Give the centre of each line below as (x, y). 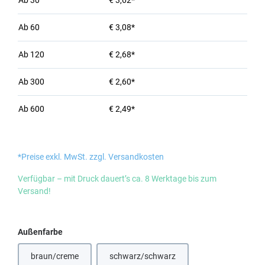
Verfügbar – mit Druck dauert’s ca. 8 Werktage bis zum (117, 179)
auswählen (83, 231)
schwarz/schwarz (143, 256)
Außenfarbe (40, 232)
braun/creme (55, 256)
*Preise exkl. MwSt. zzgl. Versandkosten (91, 157)
